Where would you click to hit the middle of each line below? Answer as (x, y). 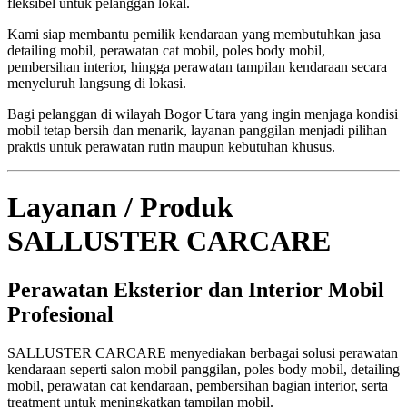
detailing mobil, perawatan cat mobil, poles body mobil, (166, 50)
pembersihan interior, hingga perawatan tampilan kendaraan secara (197, 66)
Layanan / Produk (120, 208)
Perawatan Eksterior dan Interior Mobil (196, 289)
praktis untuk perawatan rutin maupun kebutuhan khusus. (171, 146)
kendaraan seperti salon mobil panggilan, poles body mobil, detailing (203, 369)
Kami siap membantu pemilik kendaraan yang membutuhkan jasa (194, 34)
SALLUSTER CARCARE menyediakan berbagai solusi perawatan (203, 352)
